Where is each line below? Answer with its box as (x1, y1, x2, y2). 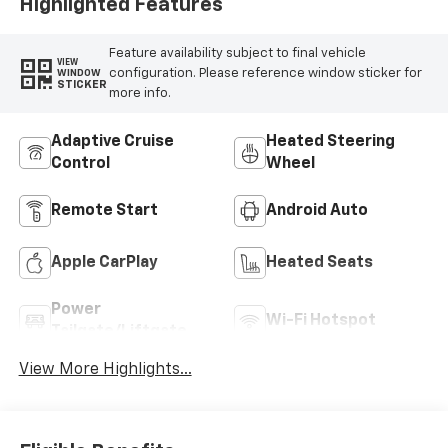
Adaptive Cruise (50, 134, 174, 151)
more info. (108, 86, 171, 100)
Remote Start (50, 203, 158, 220)
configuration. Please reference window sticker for (108, 66, 422, 80)
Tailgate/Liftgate (50, 324, 187, 341)
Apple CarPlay (50, 255, 158, 272)
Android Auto (266, 203, 368, 220)
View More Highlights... (18, 362, 192, 379)
